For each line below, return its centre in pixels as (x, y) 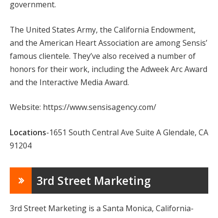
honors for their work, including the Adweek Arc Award (109, 69)
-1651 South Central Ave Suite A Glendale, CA (127, 132)
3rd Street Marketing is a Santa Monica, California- (102, 208)
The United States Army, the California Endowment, (103, 29)
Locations (28, 132)
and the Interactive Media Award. (69, 82)
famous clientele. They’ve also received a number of (103, 56)
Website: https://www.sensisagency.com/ (83, 107)
